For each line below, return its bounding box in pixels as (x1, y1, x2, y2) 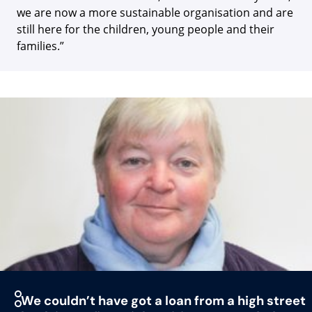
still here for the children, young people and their (17, 21, 274, 37)
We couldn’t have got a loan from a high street (20, 292, 306, 309)
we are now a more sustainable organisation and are (17, 4, 293, 20)
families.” (17, 38, 64, 54)
